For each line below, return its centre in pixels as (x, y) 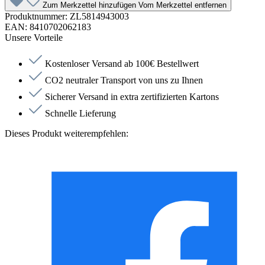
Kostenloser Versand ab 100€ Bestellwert (122, 64)
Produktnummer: (37, 17)
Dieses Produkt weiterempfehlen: (67, 134)
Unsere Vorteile (34, 38)
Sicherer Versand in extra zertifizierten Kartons (132, 97)
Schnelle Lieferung (80, 114)
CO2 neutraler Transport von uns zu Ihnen (124, 80)
